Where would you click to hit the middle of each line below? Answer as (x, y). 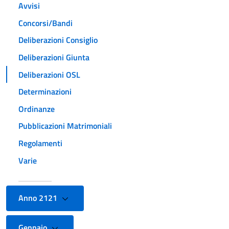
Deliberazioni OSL (49, 74)
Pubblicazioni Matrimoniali (65, 126)
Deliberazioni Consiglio (58, 40)
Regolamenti (40, 143)
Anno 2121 (39, 198)
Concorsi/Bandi (45, 23)
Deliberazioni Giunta (54, 57)
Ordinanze (37, 109)
